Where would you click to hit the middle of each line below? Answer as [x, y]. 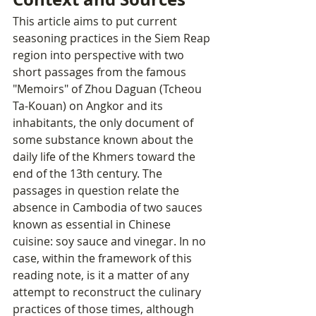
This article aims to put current [96, 22]
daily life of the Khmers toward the [105, 157]
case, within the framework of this [104, 259]
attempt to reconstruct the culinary [108, 292]
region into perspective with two [100, 55]
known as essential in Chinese [93, 225]
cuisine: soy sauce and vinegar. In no [111, 242]
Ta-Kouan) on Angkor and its [89, 106]
